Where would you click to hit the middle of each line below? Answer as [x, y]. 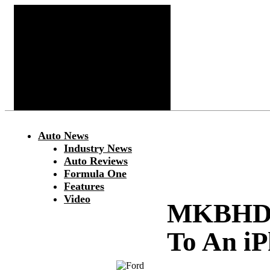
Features [84, 186]
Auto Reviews [96, 161]
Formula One [95, 174]
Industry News [98, 148]
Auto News [63, 136]
